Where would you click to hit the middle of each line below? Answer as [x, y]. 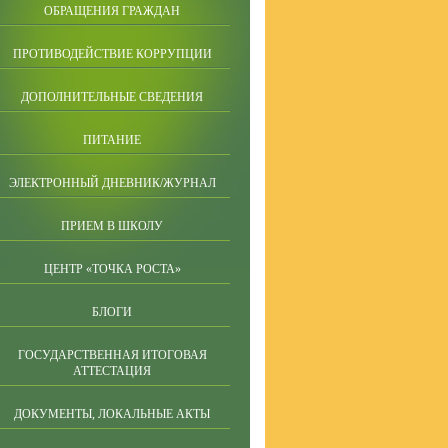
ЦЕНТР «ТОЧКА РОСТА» [112, 269]
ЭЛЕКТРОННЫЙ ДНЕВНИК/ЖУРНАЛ [112, 183]
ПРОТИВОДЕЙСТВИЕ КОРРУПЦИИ [112, 54]
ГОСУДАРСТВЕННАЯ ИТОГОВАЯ [112, 355]
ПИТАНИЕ [112, 140]
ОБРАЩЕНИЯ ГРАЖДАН [112, 11]
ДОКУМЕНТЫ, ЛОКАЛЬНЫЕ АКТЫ [112, 414]
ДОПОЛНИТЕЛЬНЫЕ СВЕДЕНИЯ [112, 97]
